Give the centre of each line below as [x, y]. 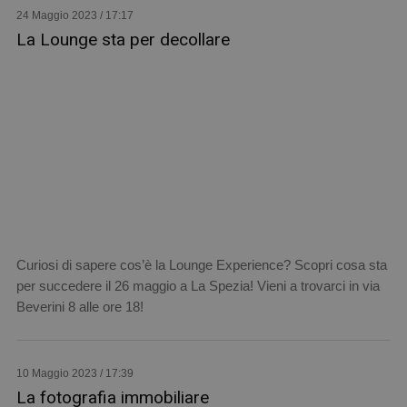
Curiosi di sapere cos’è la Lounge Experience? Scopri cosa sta [201, 264]
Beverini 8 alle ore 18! [79, 306]
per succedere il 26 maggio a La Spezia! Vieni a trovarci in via [198, 285]
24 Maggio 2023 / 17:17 [74, 15]
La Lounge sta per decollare [123, 39]
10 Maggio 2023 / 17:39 [74, 373]
